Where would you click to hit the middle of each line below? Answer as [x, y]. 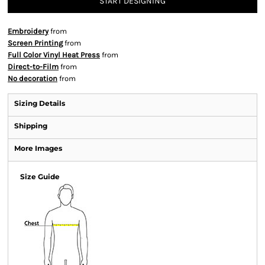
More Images [38, 148]
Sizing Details [40, 103]
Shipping [31, 126]
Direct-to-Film [33, 67]
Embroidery [28, 31]
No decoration [33, 78]
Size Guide [40, 177]
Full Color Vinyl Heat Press [54, 55]
